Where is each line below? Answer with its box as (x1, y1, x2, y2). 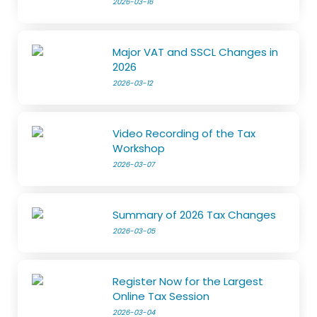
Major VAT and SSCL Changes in (113, 45, 279, 60)
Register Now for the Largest (113, 274, 264, 289)
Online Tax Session (113, 289, 210, 304)
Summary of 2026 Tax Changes (113, 207, 277, 223)
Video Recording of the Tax (113, 126, 256, 142)
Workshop (113, 141, 166, 156)
